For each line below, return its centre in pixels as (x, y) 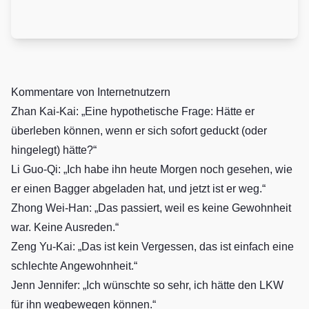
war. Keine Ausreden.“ (65, 228)
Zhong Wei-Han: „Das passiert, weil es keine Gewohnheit (151, 208)
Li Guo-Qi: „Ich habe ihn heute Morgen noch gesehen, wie (152, 170)
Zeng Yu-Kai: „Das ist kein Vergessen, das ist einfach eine (152, 247)
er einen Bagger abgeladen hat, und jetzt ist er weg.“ (138, 189)
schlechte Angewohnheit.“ (74, 266)
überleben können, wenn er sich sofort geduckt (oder (139, 131)
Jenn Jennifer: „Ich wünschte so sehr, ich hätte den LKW (147, 286)
